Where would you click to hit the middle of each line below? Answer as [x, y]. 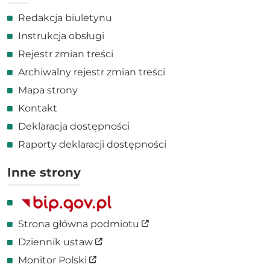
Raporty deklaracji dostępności [92, 144]
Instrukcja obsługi [61, 36]
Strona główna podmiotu [80, 224]
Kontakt [38, 108]
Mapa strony [48, 90]
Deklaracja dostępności [74, 126]
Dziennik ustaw [57, 242]
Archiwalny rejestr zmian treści [92, 72]
